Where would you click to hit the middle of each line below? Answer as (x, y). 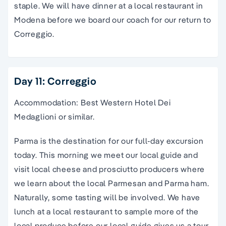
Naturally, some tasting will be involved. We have (107, 197)
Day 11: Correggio (55, 81)
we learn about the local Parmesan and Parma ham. (112, 183)
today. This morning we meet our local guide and (106, 155)
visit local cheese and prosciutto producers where (110, 169)
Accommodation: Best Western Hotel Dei (93, 102)
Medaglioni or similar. (54, 116)
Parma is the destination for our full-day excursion (109, 140)
